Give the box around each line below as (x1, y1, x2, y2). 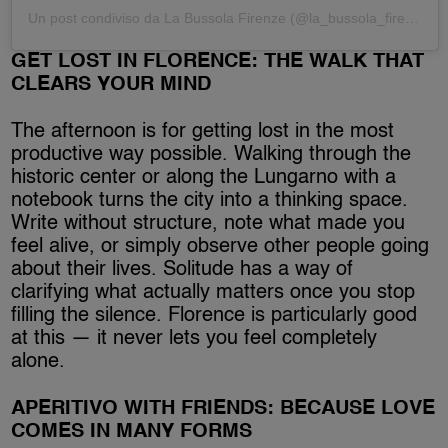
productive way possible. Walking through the (11, 144, 412, 165)
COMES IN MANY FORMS (11, 421, 253, 442)
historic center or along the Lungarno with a (11, 167, 397, 188)
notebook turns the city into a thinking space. (11, 190, 409, 211)
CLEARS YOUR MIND (11, 74, 212, 95)
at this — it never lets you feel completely (11, 328, 378, 349)
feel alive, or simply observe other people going (11, 236, 430, 257)
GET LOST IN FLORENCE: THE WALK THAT (11, 51, 425, 72)
